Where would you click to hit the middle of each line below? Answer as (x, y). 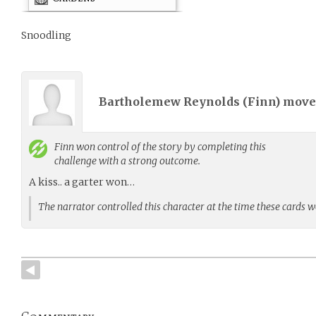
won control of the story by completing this (170, 147)
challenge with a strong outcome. (127, 161)
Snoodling (46, 35)
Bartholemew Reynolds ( (173, 101)
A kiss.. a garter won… (82, 182)
